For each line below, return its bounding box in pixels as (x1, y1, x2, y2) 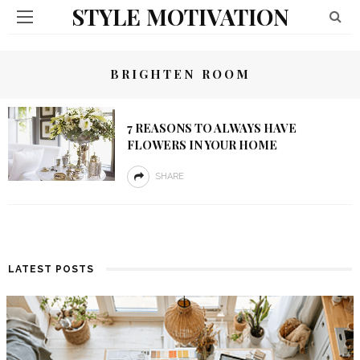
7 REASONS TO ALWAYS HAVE (126, 120, 297, 136)
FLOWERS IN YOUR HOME (126, 137, 277, 153)
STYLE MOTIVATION (71, 2, 289, 31)
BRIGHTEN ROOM (109, 66, 251, 82)
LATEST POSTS (8, 264, 94, 275)
